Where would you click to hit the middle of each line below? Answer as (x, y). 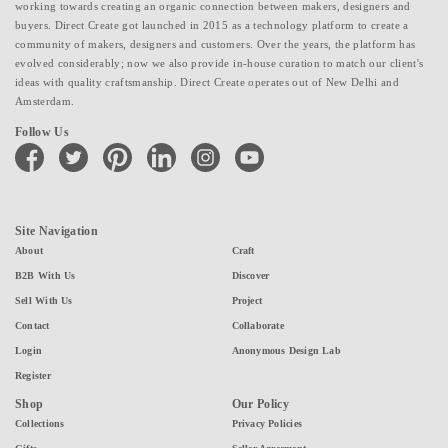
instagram (215, 146)
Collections (40, 423)
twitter (74, 146)
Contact (32, 325)
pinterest (124, 146)
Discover (250, 275)
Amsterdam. (45, 100)
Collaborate (257, 325)
